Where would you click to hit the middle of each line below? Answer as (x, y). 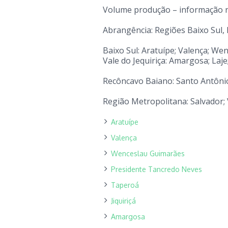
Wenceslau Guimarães (148, 153)
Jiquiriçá (123, 201)
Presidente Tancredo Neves (156, 169)
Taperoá (125, 185)
